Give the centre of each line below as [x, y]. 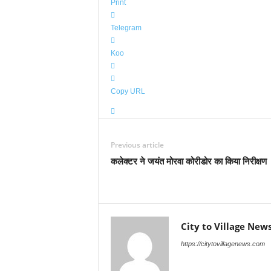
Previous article [137, 145]
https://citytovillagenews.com [223, 244]
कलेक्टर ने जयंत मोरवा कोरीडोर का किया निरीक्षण [188, 161]
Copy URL [128, 91]
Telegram [126, 28]
